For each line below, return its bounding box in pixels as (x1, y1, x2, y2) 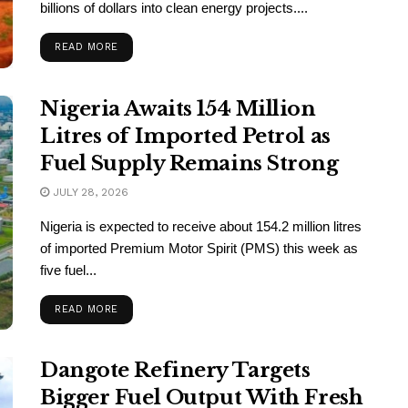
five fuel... (40, 261, 97, 278)
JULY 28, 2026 (49, 185, 128, 199)
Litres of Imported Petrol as (40, 123, 331, 148)
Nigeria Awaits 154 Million (40, 96, 316, 121)
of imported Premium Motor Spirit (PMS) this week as (40, 240, 358, 256)
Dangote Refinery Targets (40, 357, 311, 382)
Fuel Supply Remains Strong (40, 150, 339, 176)
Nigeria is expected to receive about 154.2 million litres (40, 218, 362, 234)
